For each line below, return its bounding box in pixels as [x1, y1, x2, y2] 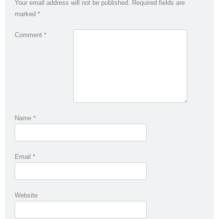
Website [15, 192, 38, 199]
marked [15, 10, 38, 18]
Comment [15, 31, 44, 39]
